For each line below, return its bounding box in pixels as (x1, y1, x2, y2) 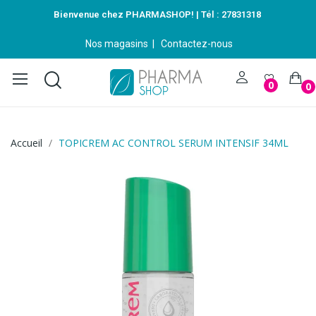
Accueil (11, 135, 42, 150)
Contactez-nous (161, 38, 233, 49)
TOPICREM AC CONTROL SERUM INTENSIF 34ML (59, 135, 288, 150)
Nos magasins (85, 38, 148, 49)
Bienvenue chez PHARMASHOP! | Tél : (53, 9, 221, 20)
